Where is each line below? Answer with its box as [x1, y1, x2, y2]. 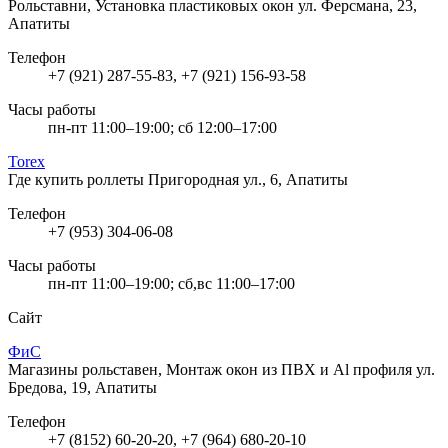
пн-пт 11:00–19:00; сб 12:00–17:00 [48, 118, 277, 136]
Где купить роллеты [8, 170, 148, 188]
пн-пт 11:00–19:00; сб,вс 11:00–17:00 [48, 274, 295, 292]
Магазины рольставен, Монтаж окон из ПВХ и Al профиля [8, 360, 416, 378]
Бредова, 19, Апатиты [8, 378, 157, 396]
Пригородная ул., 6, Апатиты [148, 170, 348, 188]
